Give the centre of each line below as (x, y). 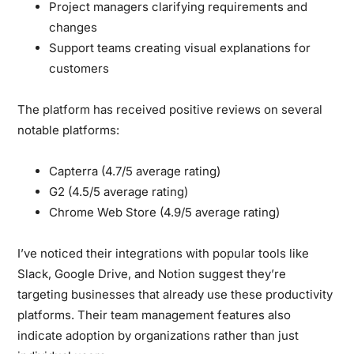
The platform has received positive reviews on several (170, 109)
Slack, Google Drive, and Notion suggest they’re (152, 273)
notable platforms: (69, 130)
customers (79, 68)
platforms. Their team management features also (154, 314)
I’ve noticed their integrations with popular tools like (164, 253)
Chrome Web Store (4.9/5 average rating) (165, 212)
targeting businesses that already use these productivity (175, 294)
